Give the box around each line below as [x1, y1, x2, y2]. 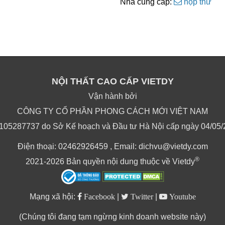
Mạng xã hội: [29, 192, 77, 201]
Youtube [167, 192, 196, 200]
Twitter [128, 192, 153, 200]
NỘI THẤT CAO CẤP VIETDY [51, 76, 174, 86]
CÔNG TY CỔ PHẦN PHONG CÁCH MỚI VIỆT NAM [17, 107, 208, 116]
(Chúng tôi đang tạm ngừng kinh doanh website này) [19, 212, 206, 221]
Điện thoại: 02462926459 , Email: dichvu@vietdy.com [17, 142, 208, 151]
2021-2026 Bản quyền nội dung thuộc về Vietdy [26, 157, 195, 166]
